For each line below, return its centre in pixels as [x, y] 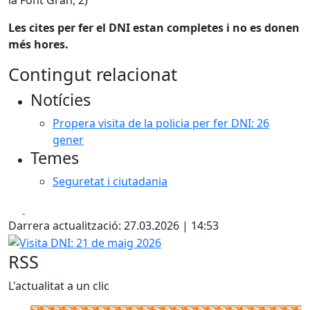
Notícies [61, 99]
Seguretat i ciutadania [110, 181]
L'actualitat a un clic [59, 286]
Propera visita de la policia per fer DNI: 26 [161, 123]
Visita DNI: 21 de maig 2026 [79, 241]
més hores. [40, 44]
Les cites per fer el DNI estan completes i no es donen [154, 27]
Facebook [49, 208]
